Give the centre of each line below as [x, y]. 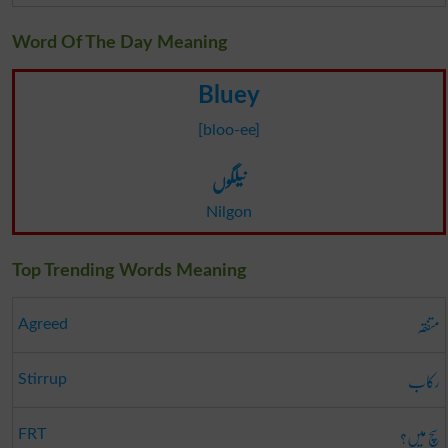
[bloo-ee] [228, 129]
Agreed [42, 323]
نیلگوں [228, 180]
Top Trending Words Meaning [129, 270]
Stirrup [42, 378]
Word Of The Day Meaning [119, 42]
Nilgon [228, 211]
